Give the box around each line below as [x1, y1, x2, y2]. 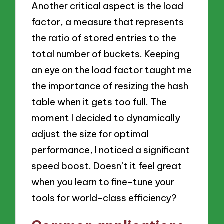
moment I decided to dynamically [31, 111, 181, 124]
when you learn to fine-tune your [31, 175, 175, 188]
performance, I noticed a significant [31, 143, 190, 156]
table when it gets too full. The [31, 95, 167, 108]
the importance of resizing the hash [31, 79, 189, 92]
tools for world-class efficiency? [31, 191, 177, 204]
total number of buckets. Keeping [31, 47, 180, 60]
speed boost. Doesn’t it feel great [31, 159, 182, 172]
